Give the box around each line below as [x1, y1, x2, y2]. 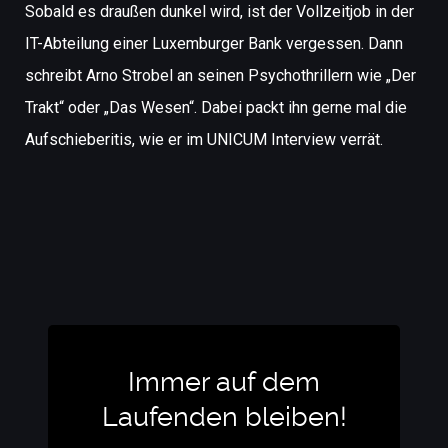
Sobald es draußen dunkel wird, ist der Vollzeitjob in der [25, 2, 414, 21]
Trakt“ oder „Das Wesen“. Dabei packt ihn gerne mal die [25, 98, 407, 117]
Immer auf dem [128, 366, 320, 398]
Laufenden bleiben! [101, 401, 347, 433]
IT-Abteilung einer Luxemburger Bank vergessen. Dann [25, 34, 403, 53]
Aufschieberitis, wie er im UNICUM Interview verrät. [25, 130, 383, 149]
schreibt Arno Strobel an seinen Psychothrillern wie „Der [25, 66, 416, 85]
